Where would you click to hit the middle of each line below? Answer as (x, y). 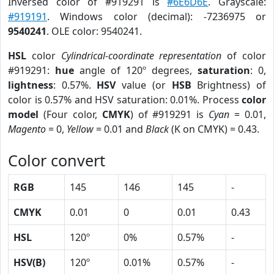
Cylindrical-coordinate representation (141, 56)
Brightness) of (229, 85)
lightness (31, 85)
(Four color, (70, 114)
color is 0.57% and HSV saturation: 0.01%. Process (125, 100)
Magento (27, 129)
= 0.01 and (120, 129)
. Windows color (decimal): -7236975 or (157, 17)
